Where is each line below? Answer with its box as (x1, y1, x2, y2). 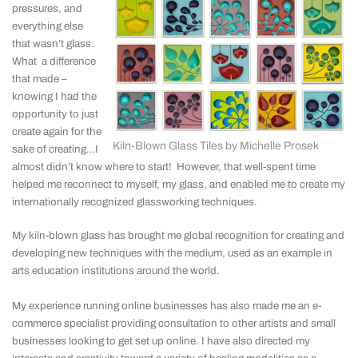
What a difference (12, 55, 96, 67)
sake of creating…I (12, 143, 98, 155)
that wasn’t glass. (12, 38, 97, 50)
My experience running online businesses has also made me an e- (12, 300, 321, 312)
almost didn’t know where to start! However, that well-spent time (12, 161, 316, 173)
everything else (12, 20, 83, 32)
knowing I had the (12, 90, 97, 102)
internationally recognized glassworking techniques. (12, 196, 260, 208)
